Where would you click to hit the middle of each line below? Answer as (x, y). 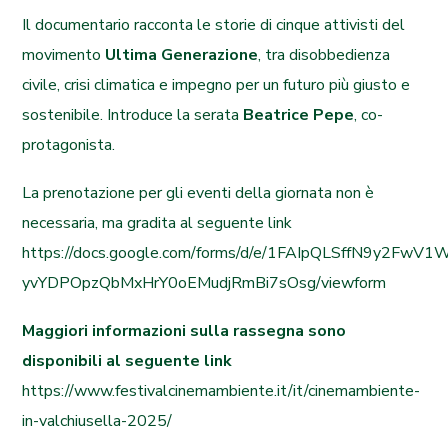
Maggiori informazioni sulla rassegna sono (184, 331)
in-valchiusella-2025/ (97, 421)
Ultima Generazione (182, 55)
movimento (64, 55)
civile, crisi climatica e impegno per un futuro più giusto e (216, 85)
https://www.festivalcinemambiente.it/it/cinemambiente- (221, 391)
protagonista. (69, 145)
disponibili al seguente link (127, 361)
